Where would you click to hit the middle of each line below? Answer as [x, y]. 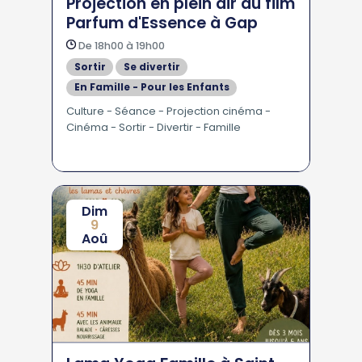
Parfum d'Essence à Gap [162, 23]
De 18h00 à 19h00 [120, 46]
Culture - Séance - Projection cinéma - [168, 111]
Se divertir [152, 66]
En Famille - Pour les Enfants [152, 87]
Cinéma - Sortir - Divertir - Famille [154, 127]
